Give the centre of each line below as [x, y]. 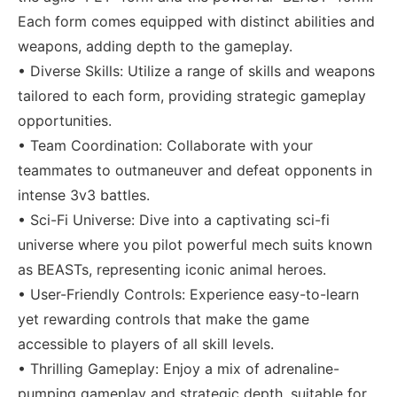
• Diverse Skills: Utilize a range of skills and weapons [196, 70]
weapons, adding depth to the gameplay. [155, 46]
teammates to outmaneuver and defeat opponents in [195, 170]
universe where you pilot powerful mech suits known [195, 244]
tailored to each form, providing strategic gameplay [192, 95]
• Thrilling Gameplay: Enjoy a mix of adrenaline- [179, 368]
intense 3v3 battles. [84, 195]
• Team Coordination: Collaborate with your [165, 145]
